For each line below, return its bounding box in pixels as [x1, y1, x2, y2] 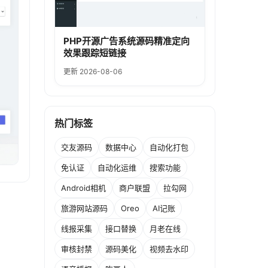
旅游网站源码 [61, 203, 108, 213]
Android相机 [61, 182, 106, 193]
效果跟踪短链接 [63, 47, 126, 59]
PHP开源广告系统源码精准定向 [63, 35, 190, 47]
